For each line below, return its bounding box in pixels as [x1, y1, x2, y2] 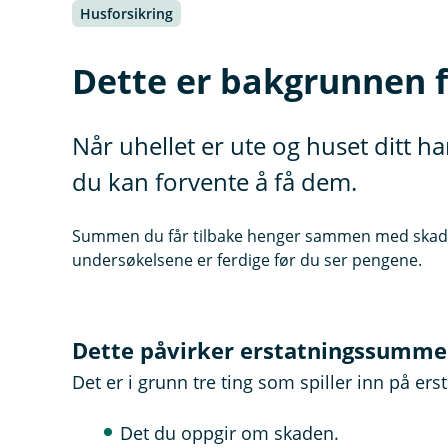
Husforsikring [80, 4, 173, 23]
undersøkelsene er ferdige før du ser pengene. [72, 249, 422, 271]
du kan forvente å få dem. [72, 165, 357, 198]
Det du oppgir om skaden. [120, 421, 339, 445]
